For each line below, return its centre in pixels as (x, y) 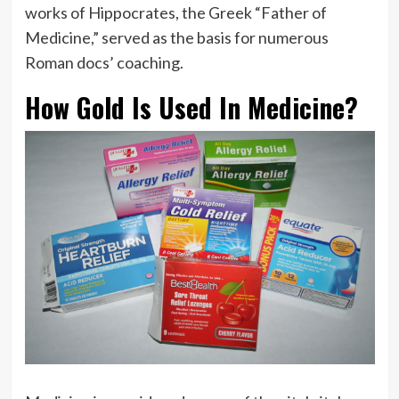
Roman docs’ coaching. (104, 62)
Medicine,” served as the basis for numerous (176, 37)
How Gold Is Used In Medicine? (191, 107)
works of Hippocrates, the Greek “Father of (175, 12)
